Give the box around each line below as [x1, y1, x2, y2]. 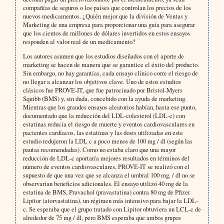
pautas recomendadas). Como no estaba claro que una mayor [22, 145, 176, 154]
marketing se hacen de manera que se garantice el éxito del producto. [22, 60, 199, 69]
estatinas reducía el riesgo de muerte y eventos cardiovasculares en [22, 119, 194, 129]
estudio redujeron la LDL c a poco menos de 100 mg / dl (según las [22, 136, 192, 146]
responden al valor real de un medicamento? [22, 37, 135, 46]
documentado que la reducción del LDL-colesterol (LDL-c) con [22, 111, 185, 120]
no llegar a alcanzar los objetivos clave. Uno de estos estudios [22, 77, 181, 86]
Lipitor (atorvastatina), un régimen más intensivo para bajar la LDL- [22, 196, 198, 205]
